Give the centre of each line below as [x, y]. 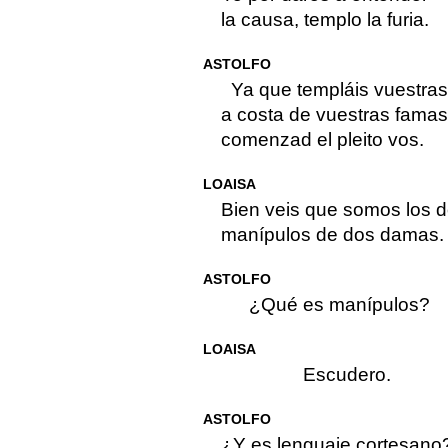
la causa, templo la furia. [324, 20]
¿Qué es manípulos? [339, 305]
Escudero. [346, 375]
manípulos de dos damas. [332, 235]
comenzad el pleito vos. [322, 140]
